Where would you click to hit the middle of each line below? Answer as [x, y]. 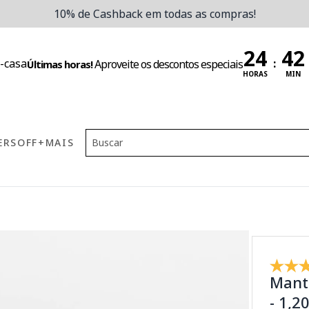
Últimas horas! [59, 64]
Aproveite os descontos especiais [168, 64]
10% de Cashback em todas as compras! [154, 14]
